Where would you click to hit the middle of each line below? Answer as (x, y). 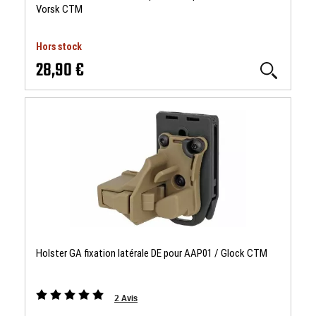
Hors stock (59, 47)
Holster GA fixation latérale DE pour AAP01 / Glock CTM (152, 253)
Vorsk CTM (59, 9)
